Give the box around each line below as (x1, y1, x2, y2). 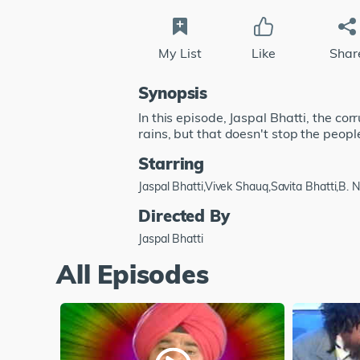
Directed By (138, 205, 231, 226)
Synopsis (138, 82, 208, 103)
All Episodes (56, 257, 209, 290)
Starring (138, 153, 205, 174)
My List (158, 44, 202, 61)
